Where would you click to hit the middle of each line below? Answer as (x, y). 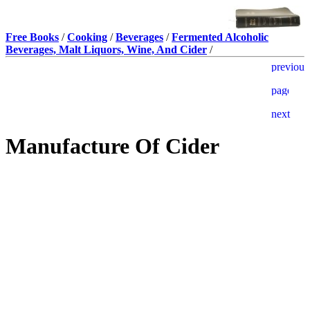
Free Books (32, 37)
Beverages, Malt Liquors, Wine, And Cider (106, 49)
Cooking (87, 37)
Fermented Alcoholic (220, 37)
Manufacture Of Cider (112, 146)
